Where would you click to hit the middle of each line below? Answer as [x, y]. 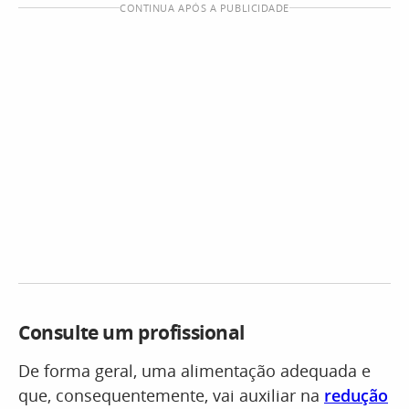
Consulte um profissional [134, 332]
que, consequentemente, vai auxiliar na [171, 395]
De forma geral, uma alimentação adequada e [194, 371]
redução [356, 395]
